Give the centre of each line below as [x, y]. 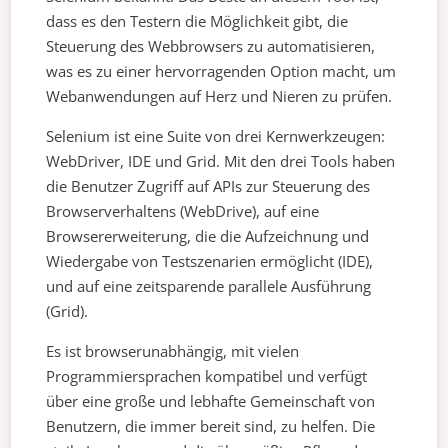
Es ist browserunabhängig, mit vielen [173, 351]
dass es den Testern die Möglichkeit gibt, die [197, 21]
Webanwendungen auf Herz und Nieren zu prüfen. [219, 96]
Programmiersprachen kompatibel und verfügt [207, 376]
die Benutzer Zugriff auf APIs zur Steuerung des [208, 186]
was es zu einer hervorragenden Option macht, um [221, 71]
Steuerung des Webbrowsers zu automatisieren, [211, 46]
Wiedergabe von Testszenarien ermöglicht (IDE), [210, 261]
